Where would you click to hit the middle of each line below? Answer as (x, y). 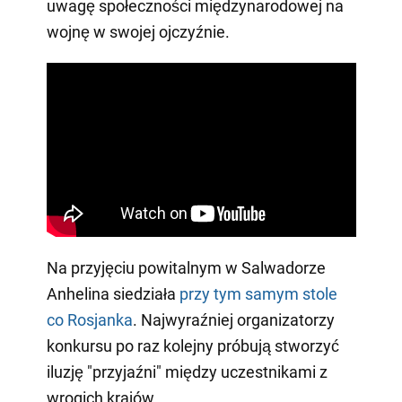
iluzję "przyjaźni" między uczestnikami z (187, 371)
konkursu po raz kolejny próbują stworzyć (192, 345)
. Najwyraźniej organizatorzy (233, 319)
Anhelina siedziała (113, 293)
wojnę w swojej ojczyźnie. (138, 32)
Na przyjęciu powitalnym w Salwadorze (186, 267)
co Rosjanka (89, 319)
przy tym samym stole (258, 293)
